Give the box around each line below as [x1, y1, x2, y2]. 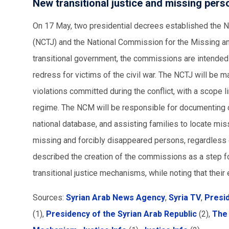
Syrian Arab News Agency [66, 192, 165, 202]
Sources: [33, 192, 66, 202]
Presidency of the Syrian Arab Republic [46, 209, 197, 219]
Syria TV [169, 192, 201, 202]
